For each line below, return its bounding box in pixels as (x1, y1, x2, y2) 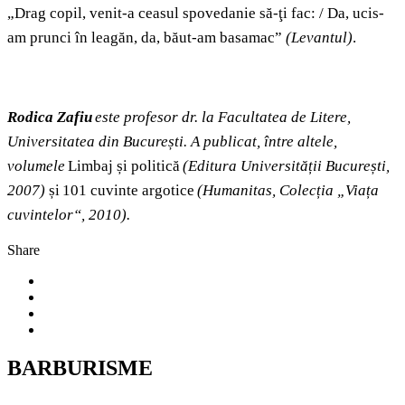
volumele (7, 157, 68, 175)
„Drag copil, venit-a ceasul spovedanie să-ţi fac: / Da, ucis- (7, 5, 384, 23)
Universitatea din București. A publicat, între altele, (7, 133, 337, 151)
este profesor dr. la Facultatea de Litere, (92, 108, 351, 127)
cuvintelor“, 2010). (7, 206, 130, 224)
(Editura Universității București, (183, 157, 390, 175)
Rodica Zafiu (7, 108, 92, 127)
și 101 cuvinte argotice (49, 182, 197, 200)
